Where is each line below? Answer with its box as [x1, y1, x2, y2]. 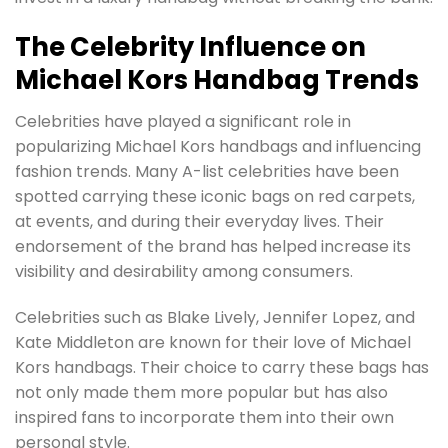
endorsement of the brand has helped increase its [15, 235, 411, 259]
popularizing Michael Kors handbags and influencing [15, 135, 421, 159]
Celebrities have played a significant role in [15, 110, 351, 134]
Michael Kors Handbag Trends [15, 61, 419, 98]
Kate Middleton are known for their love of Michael [15, 331, 411, 355]
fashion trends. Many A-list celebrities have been [15, 160, 399, 184]
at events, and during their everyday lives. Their [15, 210, 384, 234]
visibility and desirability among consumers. [15, 260, 353, 284]
